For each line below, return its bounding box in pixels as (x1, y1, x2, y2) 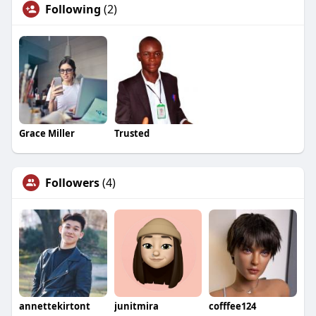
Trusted (114, 126, 150, 140)
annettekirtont (18, 300, 90, 313)
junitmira (114, 300, 159, 313)
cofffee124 (209, 300, 257, 313)
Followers (44, 174, 99, 190)
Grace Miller (18, 126, 75, 140)
